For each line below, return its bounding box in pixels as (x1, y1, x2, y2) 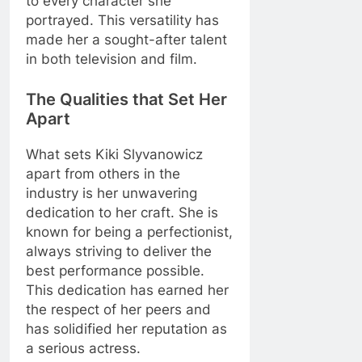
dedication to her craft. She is (26, 204, 218, 221)
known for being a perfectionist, (26, 223, 233, 240)
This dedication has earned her (26, 281, 229, 298)
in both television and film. (26, 51, 197, 68)
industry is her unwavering (26, 184, 197, 201)
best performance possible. (26, 262, 204, 279)
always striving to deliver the (26, 242, 212, 259)
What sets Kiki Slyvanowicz (26, 145, 203, 162)
